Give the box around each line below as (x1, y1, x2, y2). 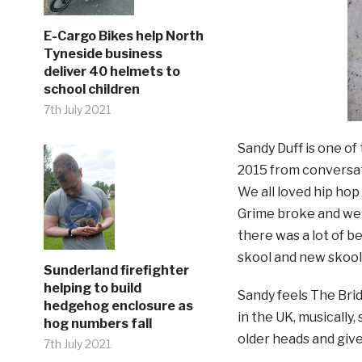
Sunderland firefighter (43, 263, 189, 279)
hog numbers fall (43, 316, 152, 332)
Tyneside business (43, 45, 162, 61)
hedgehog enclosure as (43, 298, 193, 314)
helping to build (43, 280, 141, 297)
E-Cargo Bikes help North (43, 27, 204, 44)
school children (43, 81, 140, 97)
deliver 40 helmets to (43, 63, 180, 79)
